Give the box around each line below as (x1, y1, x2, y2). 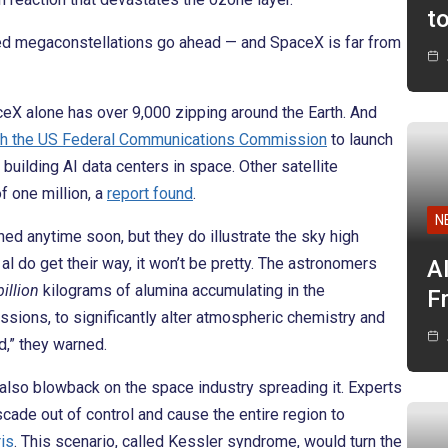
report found (107, 184, 193, 204)
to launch (327, 130, 393, 150)
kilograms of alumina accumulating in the (39, 281, 325, 301)
